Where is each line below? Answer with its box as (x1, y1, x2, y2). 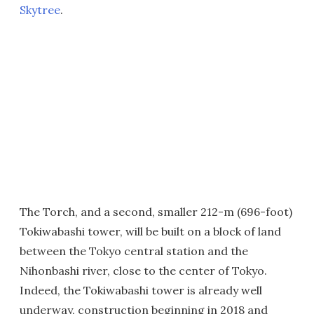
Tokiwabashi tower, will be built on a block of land (20, 224, 281, 238)
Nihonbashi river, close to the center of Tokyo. (20, 264, 267, 278)
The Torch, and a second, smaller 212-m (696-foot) (20, 205, 292, 219)
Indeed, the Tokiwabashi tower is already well (20, 283, 262, 297)
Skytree (20, 3, 60, 17)
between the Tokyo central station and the (20, 244, 248, 258)
